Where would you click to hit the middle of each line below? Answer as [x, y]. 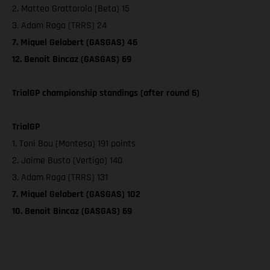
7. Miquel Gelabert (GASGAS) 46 [75, 43]
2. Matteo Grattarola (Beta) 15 [71, 9]
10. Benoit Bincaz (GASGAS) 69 [72, 212]
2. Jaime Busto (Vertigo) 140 [67, 161]
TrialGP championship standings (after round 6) [106, 93]
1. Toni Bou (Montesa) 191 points [74, 144]
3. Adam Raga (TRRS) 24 [59, 26]
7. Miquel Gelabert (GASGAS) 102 [76, 195]
